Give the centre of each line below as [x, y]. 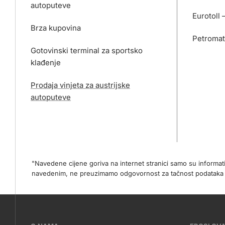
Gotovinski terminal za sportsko [87, 50]
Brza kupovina [56, 28]
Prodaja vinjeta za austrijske [80, 85]
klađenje [46, 63]
